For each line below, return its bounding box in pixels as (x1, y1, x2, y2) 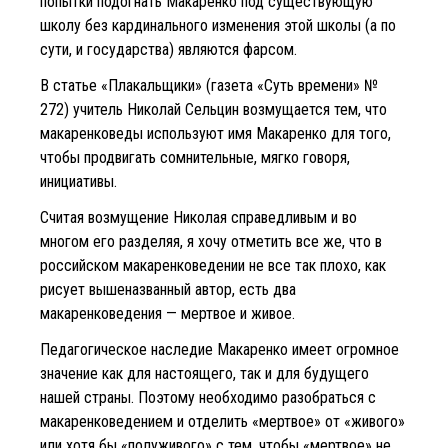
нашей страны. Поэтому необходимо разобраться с (40, 387, 376, 407)
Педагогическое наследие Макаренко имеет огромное (40, 339, 399, 359)
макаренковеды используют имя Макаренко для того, (40, 123, 391, 143)
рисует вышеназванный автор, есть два (40, 279, 296, 299)
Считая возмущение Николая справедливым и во (40, 207, 357, 227)
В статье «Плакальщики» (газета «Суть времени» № (40, 75, 378, 95)
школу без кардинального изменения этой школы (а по (40, 15, 396, 35)
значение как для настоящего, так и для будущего (40, 363, 369, 383)
